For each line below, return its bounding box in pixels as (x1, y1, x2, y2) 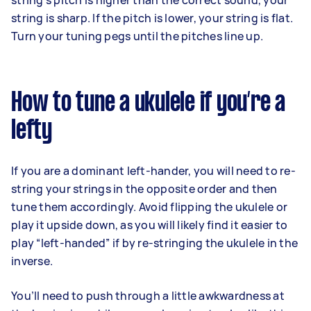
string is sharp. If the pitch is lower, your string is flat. (11, 10, 293, 26)
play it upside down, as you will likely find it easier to (11, 217, 288, 233)
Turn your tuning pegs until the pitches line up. (11, 28, 263, 44)
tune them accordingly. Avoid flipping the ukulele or (11, 199, 287, 215)
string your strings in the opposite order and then (11, 181, 278, 197)
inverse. (11, 253, 53, 269)
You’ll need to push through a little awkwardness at (11, 288, 285, 304)
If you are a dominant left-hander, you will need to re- (11, 163, 296, 179)
